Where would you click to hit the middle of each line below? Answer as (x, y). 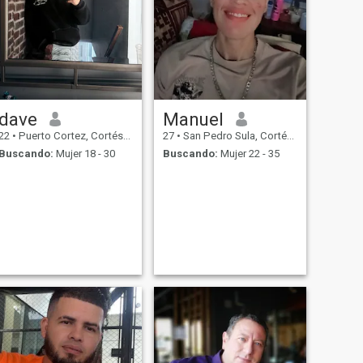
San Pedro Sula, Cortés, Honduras (233, 135)
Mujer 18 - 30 (84, 154)
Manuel (193, 119)
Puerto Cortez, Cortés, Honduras (69, 135)
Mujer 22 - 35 (248, 154)
